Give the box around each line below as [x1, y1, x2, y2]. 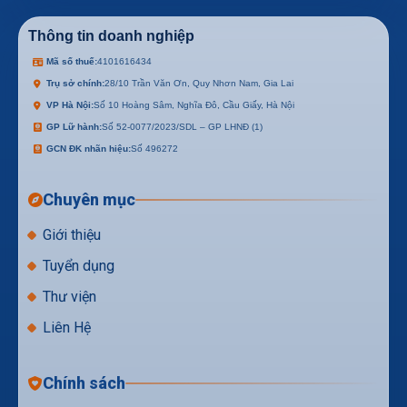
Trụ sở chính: [46, 77, 104, 88]
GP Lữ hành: [46, 121, 102, 132]
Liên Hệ [43, 318, 91, 336]
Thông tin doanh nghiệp [28, 27, 194, 44]
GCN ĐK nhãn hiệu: [46, 143, 131, 154]
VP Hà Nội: [46, 99, 94, 110]
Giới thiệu [43, 225, 101, 243]
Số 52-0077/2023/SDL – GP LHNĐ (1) [102, 121, 263, 132]
